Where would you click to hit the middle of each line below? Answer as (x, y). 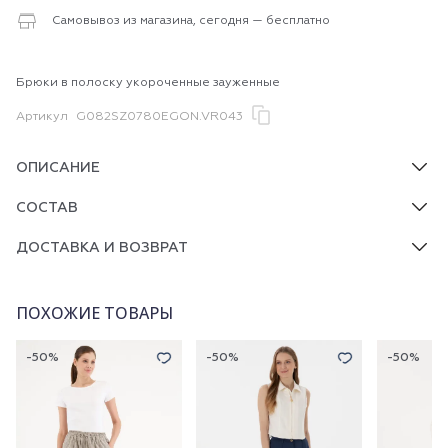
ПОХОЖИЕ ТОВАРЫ (94, 313)
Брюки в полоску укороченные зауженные (148, 83)
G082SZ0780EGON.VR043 (159, 117)
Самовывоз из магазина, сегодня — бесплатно (191, 21)
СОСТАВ (47, 208)
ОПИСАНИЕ (58, 168)
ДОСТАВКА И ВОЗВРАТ (102, 248)
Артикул (42, 117)
